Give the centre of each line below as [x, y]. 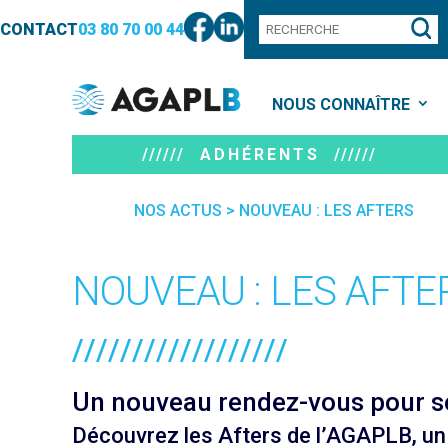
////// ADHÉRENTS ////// [259, 154]
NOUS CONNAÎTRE [341, 104]
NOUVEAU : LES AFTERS [327, 210]
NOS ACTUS [178, 210]
